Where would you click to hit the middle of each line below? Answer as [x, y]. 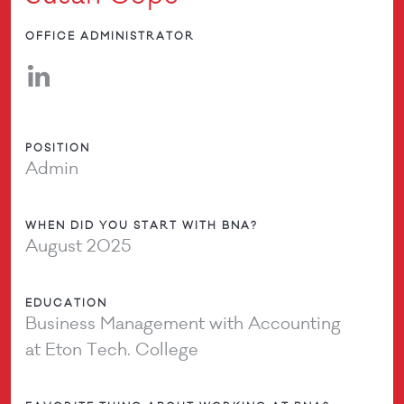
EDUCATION [67, 303]
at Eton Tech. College [112, 349]
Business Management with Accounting [184, 323]
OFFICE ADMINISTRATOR [110, 36]
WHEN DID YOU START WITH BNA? [142, 225]
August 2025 [78, 246]
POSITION [58, 148]
